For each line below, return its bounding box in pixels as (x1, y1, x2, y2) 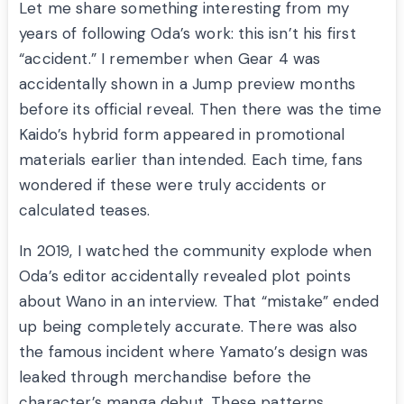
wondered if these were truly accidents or (19, 175, 326, 196)
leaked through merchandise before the (19, 367, 312, 388)
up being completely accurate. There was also (19, 317, 358, 337)
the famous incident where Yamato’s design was (19, 342, 369, 363)
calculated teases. (19, 200, 151, 221)
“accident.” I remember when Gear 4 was (19, 49, 321, 69)
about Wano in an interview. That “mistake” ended (19, 291, 380, 312)
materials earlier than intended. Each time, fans (19, 150, 363, 170)
